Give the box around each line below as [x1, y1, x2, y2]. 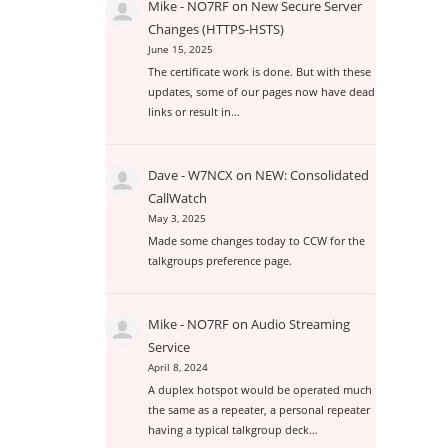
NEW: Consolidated [255, 166, 370, 185]
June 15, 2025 [148, 43, 214, 56]
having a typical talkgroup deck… [148, 422, 319, 438]
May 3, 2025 [148, 212, 207, 226]
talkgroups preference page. [148, 253, 293, 269]
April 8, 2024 [148, 361, 209, 375]
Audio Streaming [251, 315, 351, 334]
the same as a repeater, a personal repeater [148, 402, 371, 418]
